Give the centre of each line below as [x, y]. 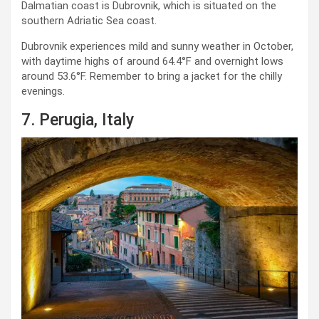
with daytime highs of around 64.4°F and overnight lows [152, 62]
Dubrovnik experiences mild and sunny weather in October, [157, 47]
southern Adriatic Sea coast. [89, 21]
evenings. [43, 91]
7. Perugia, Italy [78, 120]
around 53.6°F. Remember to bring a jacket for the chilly [152, 77]
